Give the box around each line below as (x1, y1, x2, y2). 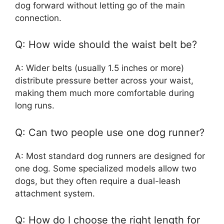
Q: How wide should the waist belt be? (15, 38, 197, 50)
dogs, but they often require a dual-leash (15, 175, 180, 186)
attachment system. (15, 188, 95, 198)
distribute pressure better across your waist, (15, 75, 193, 85)
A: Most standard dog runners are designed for (15, 150, 205, 161)
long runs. (15, 100, 54, 110)
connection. (15, 12, 61, 23)
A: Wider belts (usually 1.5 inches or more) (15, 63, 184, 73)
